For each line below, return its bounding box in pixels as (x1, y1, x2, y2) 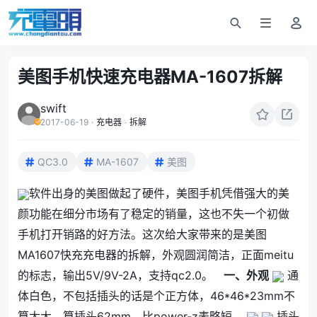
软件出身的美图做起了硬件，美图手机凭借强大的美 (29, 186, 289, 200)
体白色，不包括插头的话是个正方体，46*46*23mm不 (18, 289, 295, 303)
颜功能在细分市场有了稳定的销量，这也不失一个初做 (18, 207, 289, 221)
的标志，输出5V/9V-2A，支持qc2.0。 (18, 268, 224, 282)
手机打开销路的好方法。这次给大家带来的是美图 (18, 227, 267, 241)
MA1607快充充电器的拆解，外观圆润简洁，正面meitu (18, 248, 294, 262)
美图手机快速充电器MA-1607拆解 (18, 67, 282, 87)
